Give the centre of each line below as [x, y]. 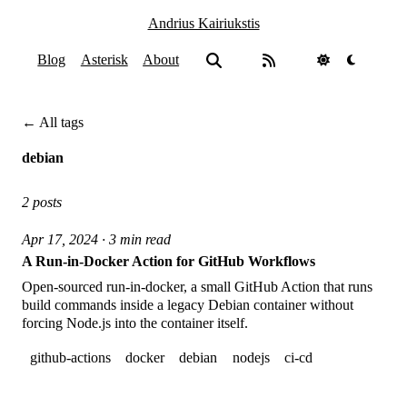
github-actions [70, 358]
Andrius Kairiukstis [203, 24]
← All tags [53, 123]
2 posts [42, 203]
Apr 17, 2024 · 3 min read [97, 239]
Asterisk [104, 60]
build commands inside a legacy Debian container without [188, 304]
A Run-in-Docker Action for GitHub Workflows [169, 261]
